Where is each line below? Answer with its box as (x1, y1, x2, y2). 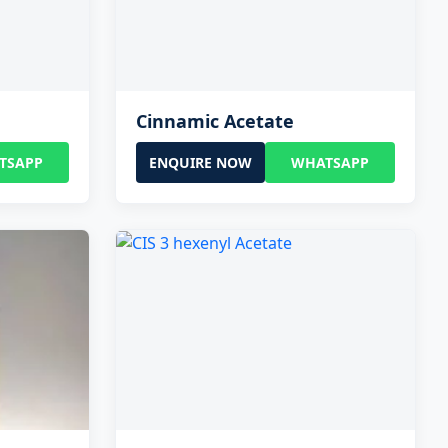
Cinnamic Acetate (135, 108, 294, 133)
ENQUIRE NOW (149, 152, 253, 172)
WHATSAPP (291, 152, 370, 172)
